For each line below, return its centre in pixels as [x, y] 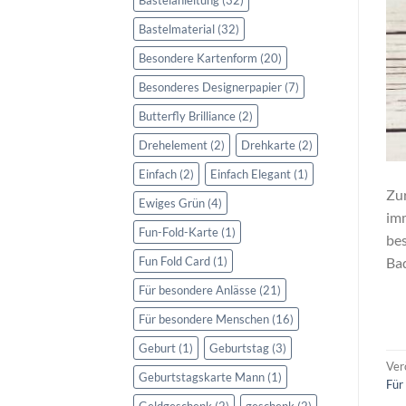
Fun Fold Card [174, 261]
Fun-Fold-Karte [179, 232]
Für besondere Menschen [204, 319]
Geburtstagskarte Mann [202, 377]
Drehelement [173, 145]
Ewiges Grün [172, 203]
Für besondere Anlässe [198, 290]
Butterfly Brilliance [187, 116]
